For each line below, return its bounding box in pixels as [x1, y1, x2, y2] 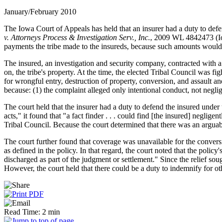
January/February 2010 [4, 7, 76, 16]
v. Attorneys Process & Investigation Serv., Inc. [4, 33, 150, 42]
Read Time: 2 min [4, 207, 60, 216]
